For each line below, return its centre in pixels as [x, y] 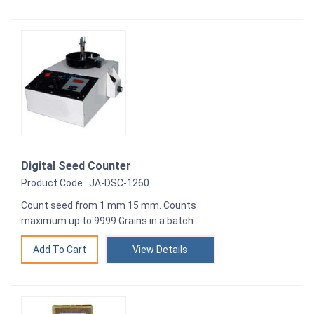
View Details [160, 250]
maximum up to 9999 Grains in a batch [107, 221]
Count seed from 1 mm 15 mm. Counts [109, 206]
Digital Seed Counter [76, 166]
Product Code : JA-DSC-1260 [85, 183]
